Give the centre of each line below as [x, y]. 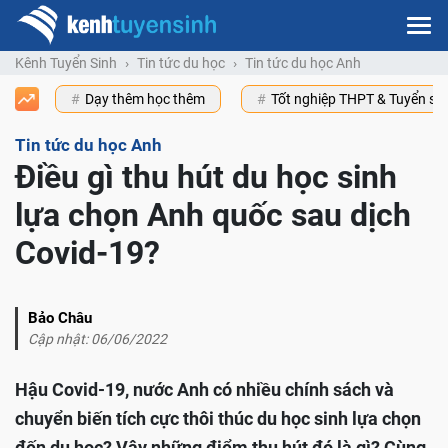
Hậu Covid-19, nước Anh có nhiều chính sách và [204, 390]
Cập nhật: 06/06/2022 [97, 339]
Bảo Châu [60, 318]
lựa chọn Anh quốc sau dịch [213, 215]
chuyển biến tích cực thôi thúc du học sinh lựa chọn [218, 419]
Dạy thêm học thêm [145, 99]
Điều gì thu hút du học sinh [206, 177]
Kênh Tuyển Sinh [66, 63]
